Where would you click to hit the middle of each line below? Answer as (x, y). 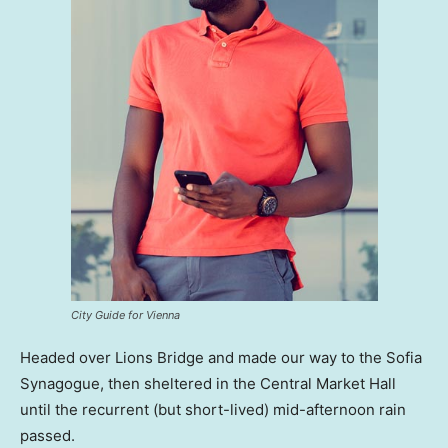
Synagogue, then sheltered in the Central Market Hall (208, 383)
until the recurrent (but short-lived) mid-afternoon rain (213, 409)
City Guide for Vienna (125, 314)
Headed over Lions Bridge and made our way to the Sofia (221, 357)
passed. (47, 435)
